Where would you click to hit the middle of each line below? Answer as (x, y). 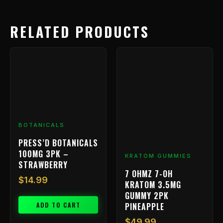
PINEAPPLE (145, 206)
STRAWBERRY (43, 165)
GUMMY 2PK (147, 195)
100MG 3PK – (44, 154)
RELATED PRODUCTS (80, 31)
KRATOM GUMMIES (158, 156)
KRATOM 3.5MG (153, 184)
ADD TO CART (58, 205)
